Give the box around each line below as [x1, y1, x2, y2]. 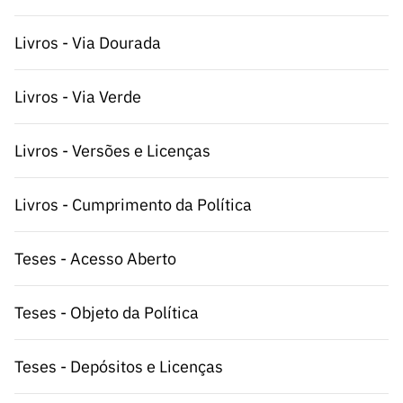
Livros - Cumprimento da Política [14, 194, 252, 215]
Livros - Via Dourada [14, 32, 161, 53]
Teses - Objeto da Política [14, 302, 199, 323]
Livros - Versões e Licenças [14, 140, 210, 161]
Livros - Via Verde [14, 86, 141, 107]
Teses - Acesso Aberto [14, 248, 176, 269]
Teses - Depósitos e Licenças [14, 356, 223, 377]
